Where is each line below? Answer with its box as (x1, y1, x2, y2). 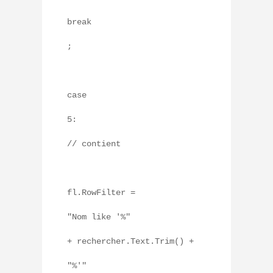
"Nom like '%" (67, 212, 130, 222)
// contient (67, 139, 121, 149)
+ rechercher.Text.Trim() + (67, 236, 194, 247)
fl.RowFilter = (67, 188, 135, 198)
